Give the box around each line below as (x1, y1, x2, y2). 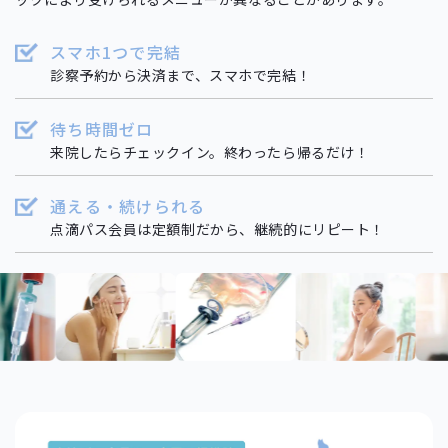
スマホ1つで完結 (50, 39, 182, 64)
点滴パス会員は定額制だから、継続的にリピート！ (50, 218, 385, 239)
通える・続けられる (50, 193, 206, 218)
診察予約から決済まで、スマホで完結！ (50, 64, 312, 85)
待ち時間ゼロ (50, 116, 154, 141)
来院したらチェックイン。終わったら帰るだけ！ (50, 141, 370, 162)
